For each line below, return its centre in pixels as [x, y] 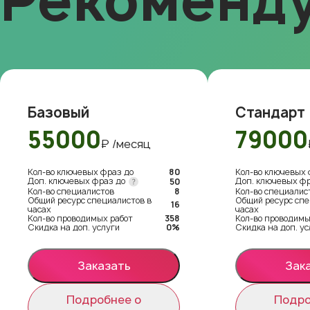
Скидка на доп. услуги [74, 227]
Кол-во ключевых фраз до [81, 172]
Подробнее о [104, 299]
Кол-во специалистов [71, 191]
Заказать [104, 265]
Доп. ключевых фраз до [77, 181]
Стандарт [270, 112]
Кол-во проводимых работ [80, 218]
